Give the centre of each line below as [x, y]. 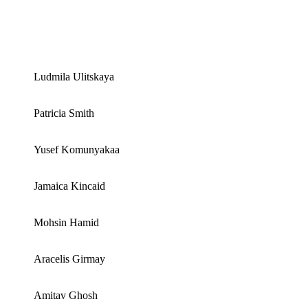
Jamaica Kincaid [69, 186]
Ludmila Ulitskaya [74, 76]
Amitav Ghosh [65, 295]
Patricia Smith [64, 113]
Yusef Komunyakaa [76, 149]
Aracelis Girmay [69, 258]
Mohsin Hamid [66, 222]
